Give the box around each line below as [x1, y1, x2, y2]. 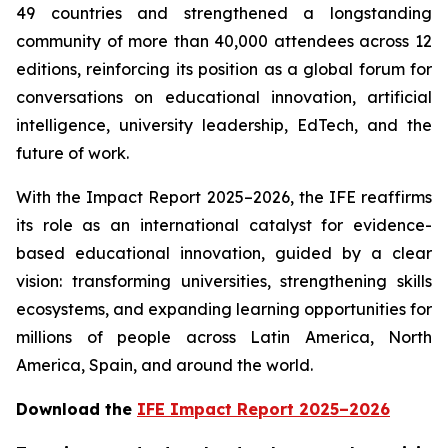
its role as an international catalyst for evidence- [16, 215, 432, 235]
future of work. [16, 143, 129, 163]
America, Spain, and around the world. [16, 355, 313, 375]
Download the [16, 399, 137, 419]
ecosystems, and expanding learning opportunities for [16, 299, 432, 319]
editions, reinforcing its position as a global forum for [16, 59, 432, 79]
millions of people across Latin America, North [16, 327, 432, 347]
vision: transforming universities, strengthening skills [16, 271, 432, 291]
